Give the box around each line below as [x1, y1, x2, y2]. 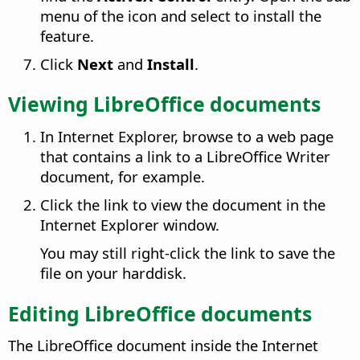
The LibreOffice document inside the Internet [8, 335, 318, 356]
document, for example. [40, 166, 205, 186]
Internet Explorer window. [40, 214, 219, 235]
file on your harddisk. [40, 262, 186, 283]
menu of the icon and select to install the [40, 5, 321, 26]
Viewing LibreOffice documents [8, 90, 321, 118]
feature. [40, 25, 94, 46]
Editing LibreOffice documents [8, 299, 312, 327]
